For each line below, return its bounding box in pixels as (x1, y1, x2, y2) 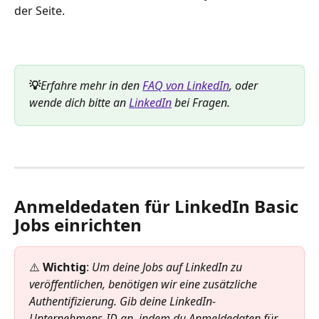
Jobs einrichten (14, 213, 142, 237)
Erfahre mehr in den (41, 78, 142, 94)
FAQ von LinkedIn (142, 78, 229, 94)
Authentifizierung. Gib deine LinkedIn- (29, 293, 216, 310)
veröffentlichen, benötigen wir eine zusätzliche (29, 276, 260, 293)
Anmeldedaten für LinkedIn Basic (14, 194, 303, 219)
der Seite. (14, 2, 65, 19)
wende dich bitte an (29, 95, 129, 111)
